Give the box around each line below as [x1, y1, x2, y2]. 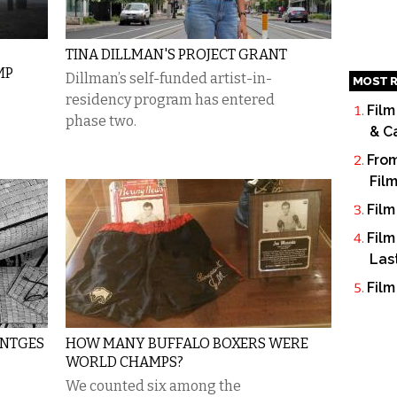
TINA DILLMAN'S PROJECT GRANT [66, 46, 287, 63]
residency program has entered [66, 91, 275, 108]
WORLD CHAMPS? [66, 354, 183, 370]
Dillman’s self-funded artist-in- [66, 70, 272, 87]
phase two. [66, 113, 136, 129]
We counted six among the [66, 378, 241, 394]
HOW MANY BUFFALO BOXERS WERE [66, 335, 308, 352]
